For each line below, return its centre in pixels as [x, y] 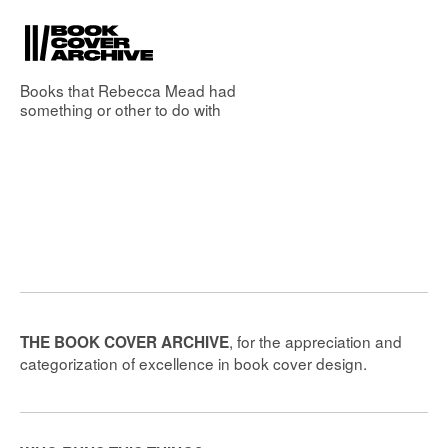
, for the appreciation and [315, 341]
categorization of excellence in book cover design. [193, 363]
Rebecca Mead [151, 90]
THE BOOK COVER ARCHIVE [124, 342]
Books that [59, 90]
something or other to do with [120, 109]
